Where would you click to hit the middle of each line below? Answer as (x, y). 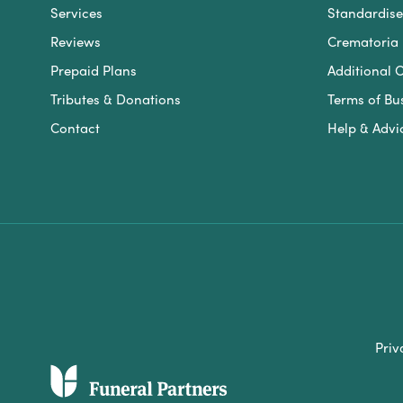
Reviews (76, 41)
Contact (75, 127)
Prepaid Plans (94, 70)
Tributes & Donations (116, 99)
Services (76, 12)
